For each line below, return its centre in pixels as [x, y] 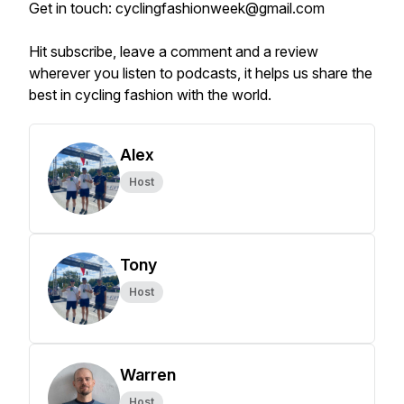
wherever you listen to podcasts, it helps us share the [201, 73]
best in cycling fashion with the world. [152, 95]
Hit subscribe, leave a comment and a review [174, 51]
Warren [148, 375]
